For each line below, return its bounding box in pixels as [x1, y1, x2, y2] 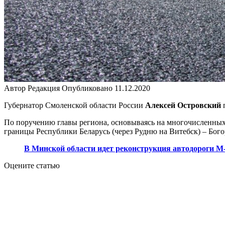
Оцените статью [4, 161, 60, 170]
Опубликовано [62, 83, 113, 92]
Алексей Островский [145, 100, 221, 109]
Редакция [28, 83, 60, 92]
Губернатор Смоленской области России [4, 100, 145, 109]
